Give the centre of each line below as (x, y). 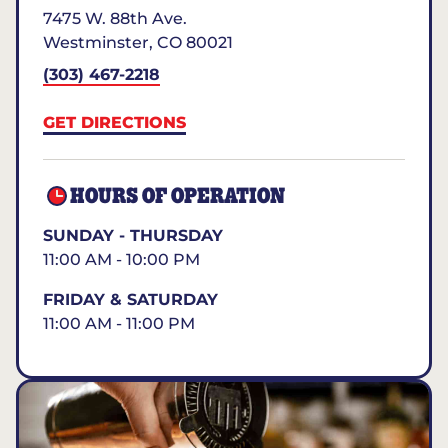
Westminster (96, 42)
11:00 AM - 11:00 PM (119, 323)
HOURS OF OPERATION (178, 196)
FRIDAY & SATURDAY (130, 299)
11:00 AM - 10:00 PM (121, 259)
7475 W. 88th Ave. (115, 18)
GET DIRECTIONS (114, 122)
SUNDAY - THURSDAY (133, 235)
